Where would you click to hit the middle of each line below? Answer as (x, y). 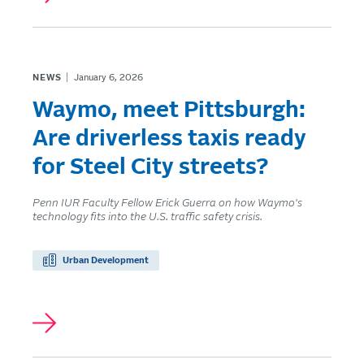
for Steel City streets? (150, 167)
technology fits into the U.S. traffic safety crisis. (147, 217)
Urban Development (106, 260)
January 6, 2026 (108, 77)
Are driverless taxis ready (169, 139)
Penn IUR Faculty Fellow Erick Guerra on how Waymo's (167, 203)
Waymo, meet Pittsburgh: (169, 110)
